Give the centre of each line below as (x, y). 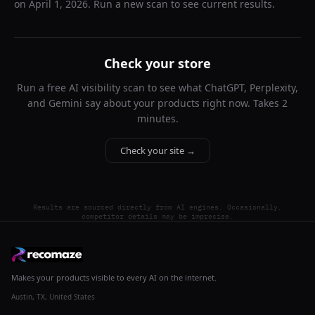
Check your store (157, 63)
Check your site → (157, 150)
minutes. (157, 118)
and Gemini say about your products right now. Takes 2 (157, 103)
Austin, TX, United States (53, 297)
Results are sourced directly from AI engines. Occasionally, (157, 207)
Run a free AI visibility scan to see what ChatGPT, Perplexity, (157, 88)
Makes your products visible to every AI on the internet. (114, 277)
